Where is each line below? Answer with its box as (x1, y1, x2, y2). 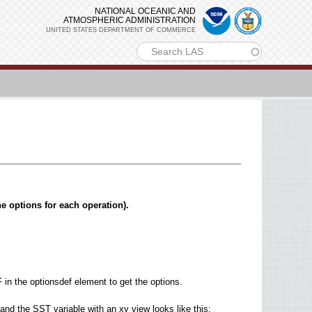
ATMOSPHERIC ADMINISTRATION (63, 15, 196, 25)
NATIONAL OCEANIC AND (95, 6, 196, 16)
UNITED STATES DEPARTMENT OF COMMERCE (46, 26, 196, 33)
